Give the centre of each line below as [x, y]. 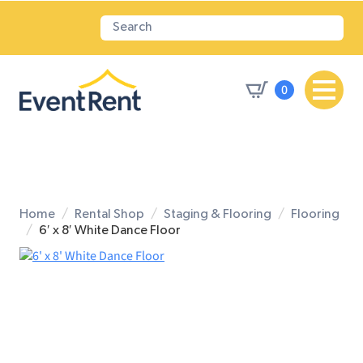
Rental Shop [109, 215]
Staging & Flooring [218, 215]
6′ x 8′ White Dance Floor [110, 231]
